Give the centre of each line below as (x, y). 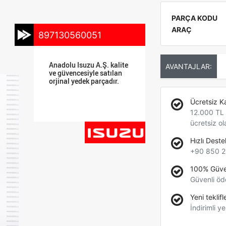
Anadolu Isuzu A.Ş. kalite (89, 65)
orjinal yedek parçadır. (84, 81)
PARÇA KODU (194, 18)
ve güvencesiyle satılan (86, 73)
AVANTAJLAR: (188, 66)
